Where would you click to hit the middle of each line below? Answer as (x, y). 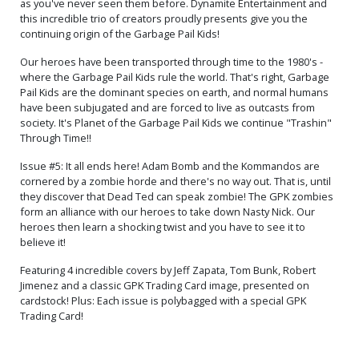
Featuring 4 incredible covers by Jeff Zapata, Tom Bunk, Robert (168, 270)
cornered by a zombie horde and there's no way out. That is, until (175, 181)
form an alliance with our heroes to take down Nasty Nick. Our (167, 211)
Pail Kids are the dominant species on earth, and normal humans (174, 92)
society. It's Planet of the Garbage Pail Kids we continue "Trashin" (176, 122)
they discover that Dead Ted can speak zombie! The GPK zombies (177, 196)
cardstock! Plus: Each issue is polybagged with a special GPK (163, 300)
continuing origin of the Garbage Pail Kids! (120, 33)
